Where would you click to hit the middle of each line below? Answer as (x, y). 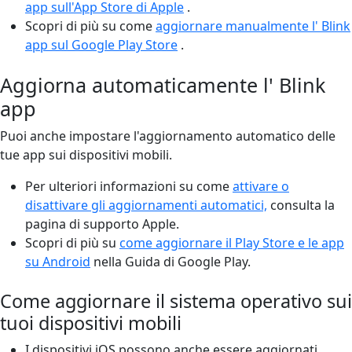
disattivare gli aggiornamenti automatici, (146, 205)
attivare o (261, 186)
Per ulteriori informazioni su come (129, 186)
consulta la (301, 205)
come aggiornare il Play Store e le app (232, 242)
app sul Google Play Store (101, 44)
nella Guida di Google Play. (170, 261)
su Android (58, 261)
